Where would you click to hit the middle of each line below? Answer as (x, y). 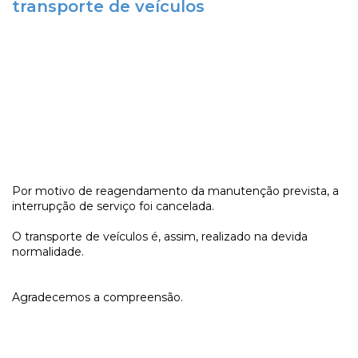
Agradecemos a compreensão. (97, 298)
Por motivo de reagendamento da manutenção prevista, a (175, 191)
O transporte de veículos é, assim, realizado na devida (160, 237)
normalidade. (48, 252)
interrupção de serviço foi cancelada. (113, 207)
